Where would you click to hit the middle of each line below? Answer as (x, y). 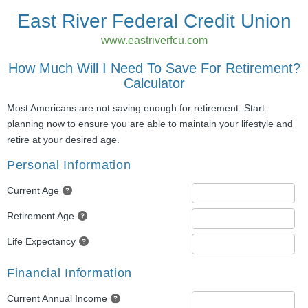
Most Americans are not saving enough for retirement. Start (136, 108)
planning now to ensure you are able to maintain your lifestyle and (150, 124)
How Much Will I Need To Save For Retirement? (154, 68)
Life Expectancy (41, 241)
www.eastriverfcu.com (154, 40)
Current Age (33, 190)
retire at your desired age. (63, 140)
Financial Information (70, 273)
